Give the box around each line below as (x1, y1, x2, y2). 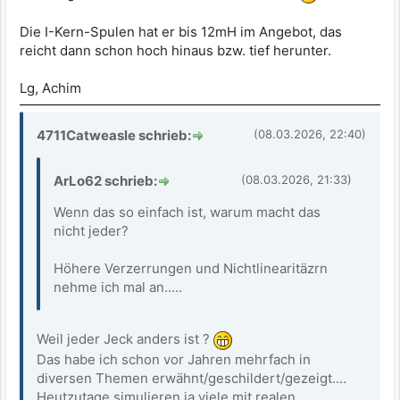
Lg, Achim (20, 79, 81, 97)
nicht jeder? (54, 222, 129, 240)
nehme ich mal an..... (54, 279, 182, 296)
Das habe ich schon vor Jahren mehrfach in (37, 350, 311, 368)
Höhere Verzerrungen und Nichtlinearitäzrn (54, 260, 328, 278)
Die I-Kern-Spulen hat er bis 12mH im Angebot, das (20, 23, 342, 41)
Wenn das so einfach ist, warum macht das (54, 204, 321, 221)
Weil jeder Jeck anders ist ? (37, 330, 213, 348)
